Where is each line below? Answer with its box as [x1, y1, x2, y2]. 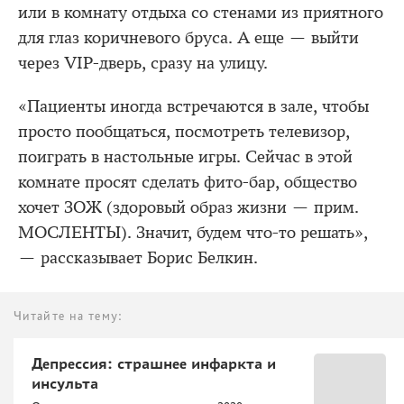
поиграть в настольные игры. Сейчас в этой [18, 147, 353, 168]
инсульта [32, 374, 98, 393]
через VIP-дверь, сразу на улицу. [18, 53, 268, 74]
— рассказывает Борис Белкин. [18, 248, 258, 269]
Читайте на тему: [14, 308, 123, 324]
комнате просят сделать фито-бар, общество [18, 172, 357, 193]
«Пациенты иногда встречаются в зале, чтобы [18, 96, 369, 117]
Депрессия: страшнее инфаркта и [32, 354, 276, 373]
